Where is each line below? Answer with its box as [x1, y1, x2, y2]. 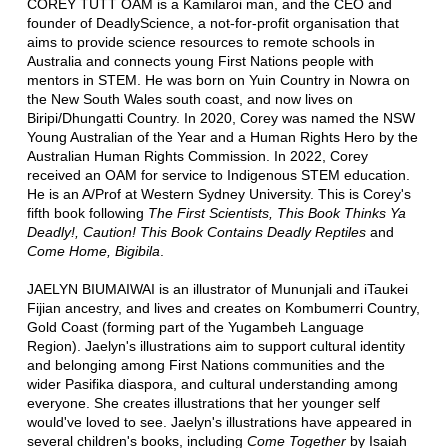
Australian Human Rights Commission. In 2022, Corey [26, 147, 368, 164]
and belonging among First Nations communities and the [26, 356, 385, 373]
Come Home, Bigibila [26, 242, 160, 259]
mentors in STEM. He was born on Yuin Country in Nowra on [26, 71, 410, 88]
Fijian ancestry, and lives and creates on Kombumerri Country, [26, 299, 420, 316]
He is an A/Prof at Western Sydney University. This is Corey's [26, 185, 411, 202]
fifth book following [26, 204, 148, 221]
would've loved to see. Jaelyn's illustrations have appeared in [26, 413, 412, 430]
